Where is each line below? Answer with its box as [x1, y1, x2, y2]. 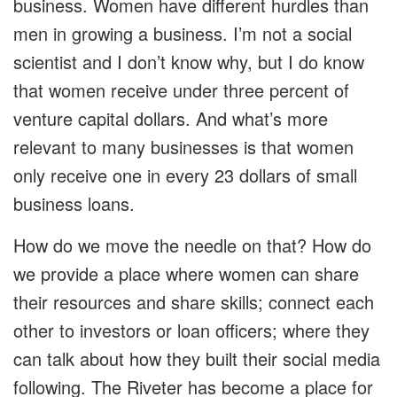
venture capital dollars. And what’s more [13, 105, 328, 132]
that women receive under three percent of [13, 77, 349, 104]
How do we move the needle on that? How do [13, 232, 371, 259]
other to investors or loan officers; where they [13, 317, 370, 344]
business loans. [13, 191, 135, 217]
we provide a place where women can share [13, 261, 359, 287]
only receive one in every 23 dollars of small [13, 162, 357, 189]
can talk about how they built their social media [13, 346, 380, 372]
